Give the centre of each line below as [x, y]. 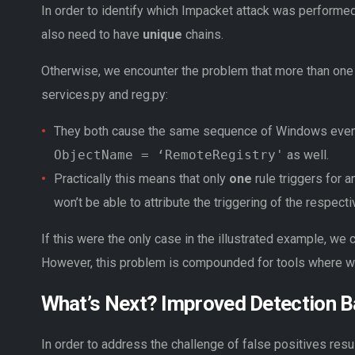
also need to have [92, 34]
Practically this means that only [141, 178]
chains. [202, 34]
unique [162, 34]
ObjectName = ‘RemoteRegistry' [168, 155]
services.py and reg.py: [104, 94]
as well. [306, 155]
